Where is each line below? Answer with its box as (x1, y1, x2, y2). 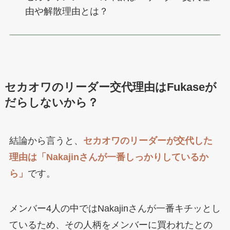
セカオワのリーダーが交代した (83, 135, 213, 146)
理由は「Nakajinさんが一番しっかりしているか (9, 151, 208, 162)
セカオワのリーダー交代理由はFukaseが (4, 81, 217, 93)
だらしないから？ (4, 96, 99, 109)
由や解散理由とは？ (25, 6, 109, 16)
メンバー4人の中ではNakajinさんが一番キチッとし (9, 203, 221, 214)
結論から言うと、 (9, 135, 83, 146)
